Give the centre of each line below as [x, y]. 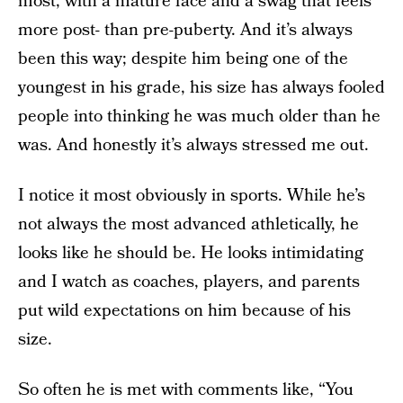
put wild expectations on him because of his [184, 311]
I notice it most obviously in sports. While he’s [192, 196]
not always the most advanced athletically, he [188, 224]
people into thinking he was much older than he [199, 116]
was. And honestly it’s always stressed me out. [193, 145]
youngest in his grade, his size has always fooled [201, 88]
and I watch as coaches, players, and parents [189, 282]
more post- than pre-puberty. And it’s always [185, 30]
